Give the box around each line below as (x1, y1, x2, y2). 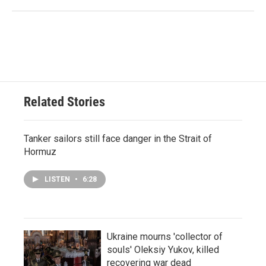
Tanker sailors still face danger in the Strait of (24, 133, 212, 144)
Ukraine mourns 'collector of (107, 231, 223, 242)
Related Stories (24, 94, 105, 109)
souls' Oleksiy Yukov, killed (107, 244, 219, 255)
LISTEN (45, 175, 72, 183)
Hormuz (24, 146, 56, 157)
